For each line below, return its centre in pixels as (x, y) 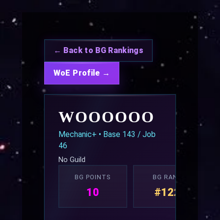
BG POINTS (93, 177)
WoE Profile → (82, 73)
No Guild (72, 160)
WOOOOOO (106, 117)
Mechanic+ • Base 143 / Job (107, 134)
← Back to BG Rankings (98, 50)
